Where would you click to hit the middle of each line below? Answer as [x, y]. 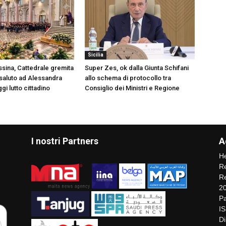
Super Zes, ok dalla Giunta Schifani [137, 68]
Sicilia [96, 54]
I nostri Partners [65, 141]
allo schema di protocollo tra [128, 78]
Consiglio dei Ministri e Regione [132, 88]
